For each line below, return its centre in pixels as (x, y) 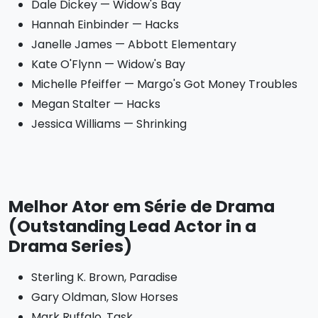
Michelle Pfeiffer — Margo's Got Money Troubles (164, 84)
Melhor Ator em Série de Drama (142, 206)
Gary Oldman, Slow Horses (105, 297)
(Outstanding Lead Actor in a (132, 226)
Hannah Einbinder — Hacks (105, 24)
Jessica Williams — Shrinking (109, 124)
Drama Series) (70, 246)
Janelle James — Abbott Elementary (134, 44)
